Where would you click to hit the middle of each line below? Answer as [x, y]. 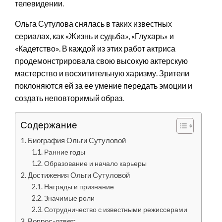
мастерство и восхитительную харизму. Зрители [102, 73]
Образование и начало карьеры [95, 163]
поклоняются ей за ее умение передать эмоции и [104, 85]
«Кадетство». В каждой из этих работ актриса [95, 48]
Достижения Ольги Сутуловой [79, 175]
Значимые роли [69, 198]
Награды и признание [79, 186]
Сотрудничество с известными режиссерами [115, 209]
